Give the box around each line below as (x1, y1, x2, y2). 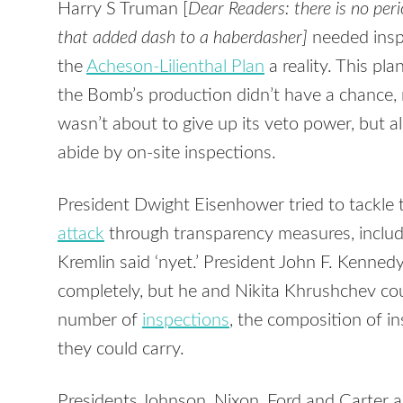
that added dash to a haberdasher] (58, 29, 308, 48)
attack (58, 225, 104, 244)
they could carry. (58, 340, 184, 359)
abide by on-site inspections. (58, 144, 276, 163)
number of (58, 311, 142, 330)
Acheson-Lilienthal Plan (86, 58, 264, 76)
